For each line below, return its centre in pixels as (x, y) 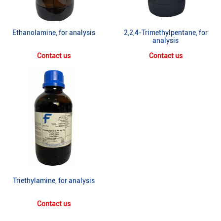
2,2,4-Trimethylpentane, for (166, 33)
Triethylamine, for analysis (54, 181)
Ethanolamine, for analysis (54, 33)
